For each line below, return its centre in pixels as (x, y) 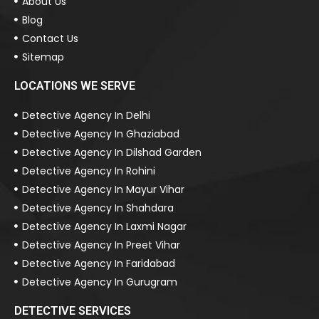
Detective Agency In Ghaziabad (101, 134)
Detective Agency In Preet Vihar (101, 245)
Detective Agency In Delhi (87, 115)
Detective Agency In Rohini (89, 171)
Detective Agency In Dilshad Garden (112, 152)
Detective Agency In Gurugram (100, 282)
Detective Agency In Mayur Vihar (104, 189)
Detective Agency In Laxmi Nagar (105, 226)
